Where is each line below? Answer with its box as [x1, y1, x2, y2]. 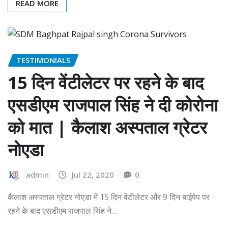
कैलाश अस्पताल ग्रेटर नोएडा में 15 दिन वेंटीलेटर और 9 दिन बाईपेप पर [8, 191, 210, 203]
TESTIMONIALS [16, 54, 70, 65]
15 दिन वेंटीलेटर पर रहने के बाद [8, 71, 204, 95]
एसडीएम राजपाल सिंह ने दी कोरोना [8, 93, 218, 117]
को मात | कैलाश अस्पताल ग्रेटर [8, 116, 207, 139]
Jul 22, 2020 [72, 169, 114, 180]
